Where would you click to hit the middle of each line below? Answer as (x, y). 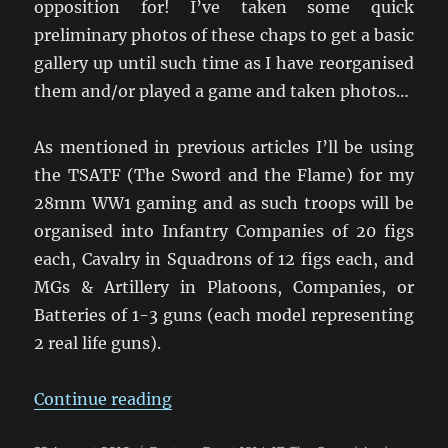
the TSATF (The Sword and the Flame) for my (224, 174)
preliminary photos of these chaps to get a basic (224, 34)
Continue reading (103, 398)
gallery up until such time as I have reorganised (224, 62)
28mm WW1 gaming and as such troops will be (224, 202)
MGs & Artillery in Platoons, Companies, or (224, 286)
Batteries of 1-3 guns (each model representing (224, 314)
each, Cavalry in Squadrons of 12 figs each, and (224, 258)
